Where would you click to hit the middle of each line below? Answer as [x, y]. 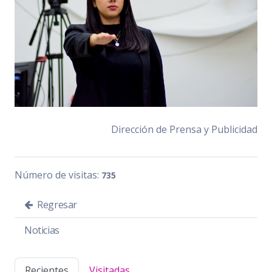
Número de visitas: [58, 175]
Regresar [56, 205]
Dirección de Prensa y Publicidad [184, 130]
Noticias [42, 230]
